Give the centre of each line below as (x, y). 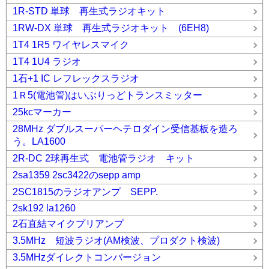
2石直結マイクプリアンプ (68, 224)
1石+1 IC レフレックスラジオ (76, 79)
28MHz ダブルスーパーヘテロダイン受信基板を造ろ (125, 129)
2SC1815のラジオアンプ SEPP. (85, 192)
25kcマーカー (42, 112)
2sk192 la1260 (44, 208)
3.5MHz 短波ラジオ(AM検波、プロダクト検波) (116, 241)
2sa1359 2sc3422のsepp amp (77, 175)
